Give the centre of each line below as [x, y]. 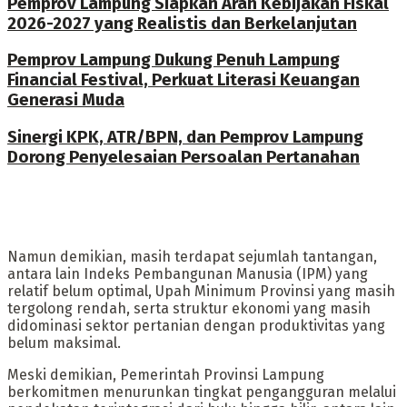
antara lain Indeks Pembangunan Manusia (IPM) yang [188, 273]
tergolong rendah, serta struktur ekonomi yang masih [189, 308]
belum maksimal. [64, 342]
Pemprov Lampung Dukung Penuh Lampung [174, 60]
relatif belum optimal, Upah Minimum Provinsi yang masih [201, 291]
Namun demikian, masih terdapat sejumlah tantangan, [192, 256]
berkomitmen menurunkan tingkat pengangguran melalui [202, 392]
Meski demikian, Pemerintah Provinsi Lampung [166, 374]
